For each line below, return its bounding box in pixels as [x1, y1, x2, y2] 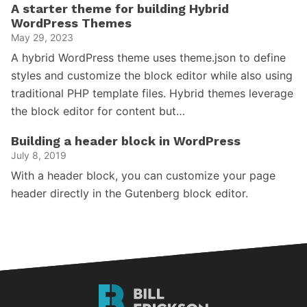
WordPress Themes [11, 16, 132, 30]
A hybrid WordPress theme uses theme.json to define [11, 51, 286, 64]
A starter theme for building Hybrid [11, 1, 229, 16]
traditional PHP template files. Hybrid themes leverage [11, 86, 293, 100]
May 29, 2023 [11, 32, 73, 43]
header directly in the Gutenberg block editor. [11, 186, 248, 200]
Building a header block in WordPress [11, 134, 241, 148]
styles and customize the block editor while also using [11, 69, 293, 82]
